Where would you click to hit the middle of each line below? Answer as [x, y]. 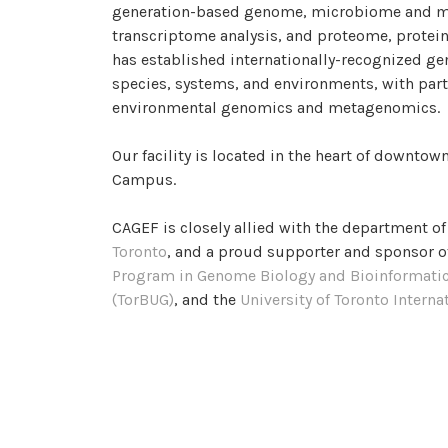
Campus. [144, 179]
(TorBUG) [143, 299]
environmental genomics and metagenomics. [276, 107]
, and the [207, 299]
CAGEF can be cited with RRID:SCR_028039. [272, 371]
